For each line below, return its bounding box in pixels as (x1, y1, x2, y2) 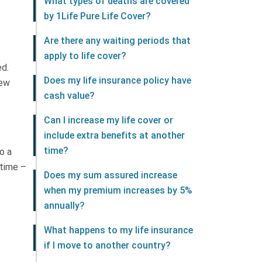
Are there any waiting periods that (44, 35, 191, 46)
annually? (44, 200, 85, 211)
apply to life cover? (44, 50, 126, 61)
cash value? (44, 90, 95, 101)
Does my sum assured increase (44, 170, 177, 181)
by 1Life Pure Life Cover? (44, 11, 151, 22)
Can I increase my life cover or (44, 115, 173, 126)
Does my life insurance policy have (44, 75, 191, 86)
